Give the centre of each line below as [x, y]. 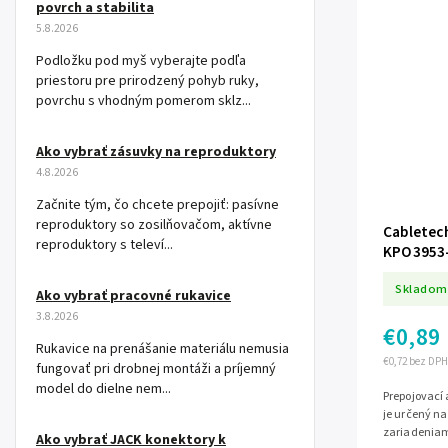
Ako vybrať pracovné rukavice [133, 296]
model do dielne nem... [103, 389]
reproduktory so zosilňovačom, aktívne [154, 225]
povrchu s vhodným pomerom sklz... [143, 101]
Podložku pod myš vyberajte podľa [141, 61]
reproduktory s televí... [104, 245]
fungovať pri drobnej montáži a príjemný [156, 369]
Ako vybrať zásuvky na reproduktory [156, 152]
